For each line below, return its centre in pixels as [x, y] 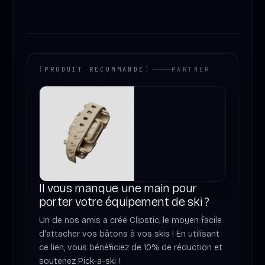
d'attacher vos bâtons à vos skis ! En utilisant [129, 234]
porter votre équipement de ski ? [124, 201]
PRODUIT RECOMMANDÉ [95, 69]
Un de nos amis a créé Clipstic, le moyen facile [130, 220]
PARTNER [191, 69]
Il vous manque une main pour [118, 188]
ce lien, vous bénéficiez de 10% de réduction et [131, 247]
